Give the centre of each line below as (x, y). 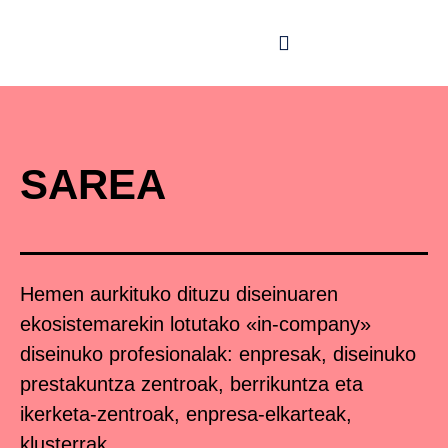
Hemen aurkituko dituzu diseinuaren (179, 293)
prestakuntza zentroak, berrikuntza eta (191, 383)
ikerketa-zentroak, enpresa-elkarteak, (186, 413)
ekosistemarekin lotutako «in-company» (195, 323)
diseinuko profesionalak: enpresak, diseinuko (218, 353)
